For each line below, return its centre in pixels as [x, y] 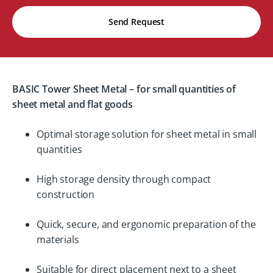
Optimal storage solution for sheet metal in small [147, 134]
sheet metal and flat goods [73, 104]
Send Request [136, 22]
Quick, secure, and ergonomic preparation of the [146, 224]
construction [66, 194]
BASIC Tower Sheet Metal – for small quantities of [124, 89]
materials [58, 239]
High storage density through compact [124, 179]
